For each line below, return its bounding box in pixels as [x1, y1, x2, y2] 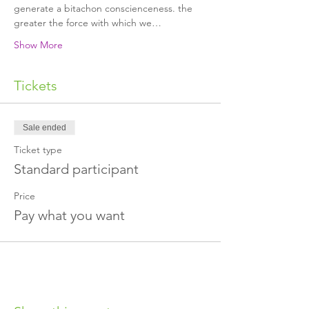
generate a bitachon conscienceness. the [14, 2, 195, 14]
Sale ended [23, 123, 66, 132]
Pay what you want [14, 207, 125, 223]
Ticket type [14, 143, 62, 156]
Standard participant [14, 161, 139, 177]
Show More [14, 39, 63, 51]
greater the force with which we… [14, 17, 161, 29]
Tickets [14, 77, 57, 94]
